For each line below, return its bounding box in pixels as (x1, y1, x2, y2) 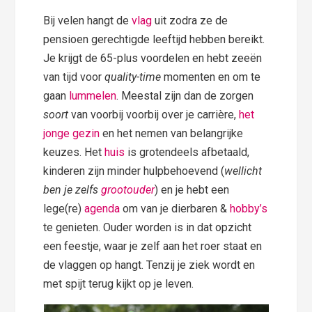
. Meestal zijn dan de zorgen (116, 89, 254, 103)
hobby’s (230, 202, 268, 216)
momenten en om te (161, 70, 261, 84)
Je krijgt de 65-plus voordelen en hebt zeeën (43, 52, 263, 65)
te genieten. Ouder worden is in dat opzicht (43, 221, 252, 235)
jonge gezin (43, 127, 100, 141)
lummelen (69, 89, 117, 103)
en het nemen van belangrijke (100, 127, 244, 141)
